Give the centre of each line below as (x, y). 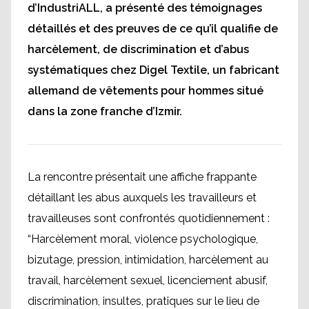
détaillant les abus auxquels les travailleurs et (142, 198)
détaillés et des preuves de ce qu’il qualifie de (153, 29)
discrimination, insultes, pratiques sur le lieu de (143, 301)
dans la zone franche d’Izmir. (105, 111)
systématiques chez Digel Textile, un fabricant (153, 70)
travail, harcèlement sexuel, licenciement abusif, (148, 280)
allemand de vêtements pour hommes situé (146, 91)
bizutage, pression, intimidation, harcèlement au (148, 260)
